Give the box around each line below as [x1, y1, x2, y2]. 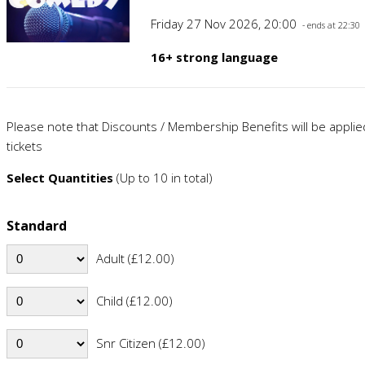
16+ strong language [151, 48, 279, 65]
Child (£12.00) [95, 292, 173, 309]
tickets [6, 137, 42, 154]
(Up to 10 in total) [112, 169, 213, 186]
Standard [6, 216, 67, 235]
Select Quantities [6, 169, 113, 186]
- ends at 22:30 [300, 19, 361, 31]
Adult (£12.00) [95, 249, 174, 266]
